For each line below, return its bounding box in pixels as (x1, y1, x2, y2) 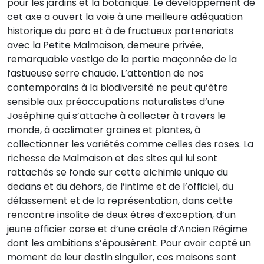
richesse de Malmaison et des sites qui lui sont (7, 151, 217, 165)
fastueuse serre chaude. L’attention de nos (7, 66, 204, 80)
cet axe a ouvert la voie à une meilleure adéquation (7, 9, 243, 24)
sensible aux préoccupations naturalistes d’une (7, 94, 225, 108)
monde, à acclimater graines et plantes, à (7, 123, 200, 137)
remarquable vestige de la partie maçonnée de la (7, 52, 237, 66)
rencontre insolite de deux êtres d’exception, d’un (7, 207, 236, 222)
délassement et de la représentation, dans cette (7, 193, 233, 207)
